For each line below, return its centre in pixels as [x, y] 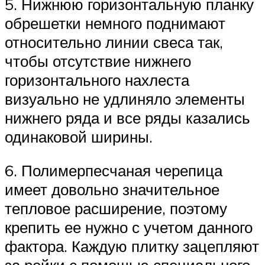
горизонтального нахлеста [97, 80]
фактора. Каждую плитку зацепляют [132, 246]
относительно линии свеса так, [114, 42]
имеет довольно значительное [112, 190]
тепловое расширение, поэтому [116, 209]
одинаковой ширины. [79, 136]
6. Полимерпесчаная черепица [114, 171]
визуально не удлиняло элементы [125, 98]
